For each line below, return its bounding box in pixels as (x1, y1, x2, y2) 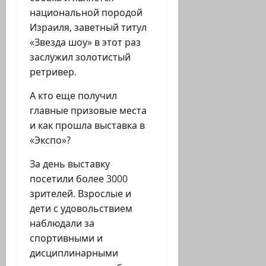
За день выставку (30, 157, 110, 171)
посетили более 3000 (30, 172, 128, 186)
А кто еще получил (30, 89, 117, 103)
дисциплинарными (30, 246, 118, 260)
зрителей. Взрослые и (30, 187, 131, 201)
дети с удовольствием (30, 202, 132, 216)
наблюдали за (30, 217, 94, 230)
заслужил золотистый (30, 50, 131, 64)
